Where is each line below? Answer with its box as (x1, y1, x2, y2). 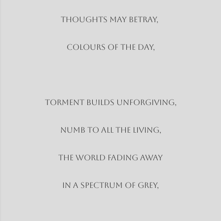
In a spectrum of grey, (62, 180, 159, 190)
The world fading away (58, 152, 163, 162)
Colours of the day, (66, 42, 155, 52)
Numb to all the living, (60, 125, 161, 135)
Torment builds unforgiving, (44, 97, 177, 107)
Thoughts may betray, (61, 14, 160, 24)
